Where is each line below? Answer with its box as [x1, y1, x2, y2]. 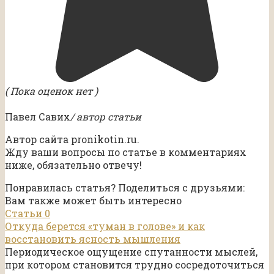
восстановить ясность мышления [5, 232, 180, 245]
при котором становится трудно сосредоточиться [5, 257, 264, 271]
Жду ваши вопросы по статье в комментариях [5, 145, 246, 158]
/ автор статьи [70, 109, 141, 123]
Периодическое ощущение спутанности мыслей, [5, 245, 257, 258]
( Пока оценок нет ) [5, 84, 98, 97]
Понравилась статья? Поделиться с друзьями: [5, 180, 245, 194]
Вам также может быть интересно [5, 193, 182, 207]
